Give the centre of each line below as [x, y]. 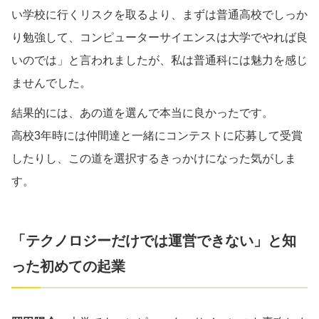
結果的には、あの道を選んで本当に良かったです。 [142, 113]
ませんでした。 [51, 83]
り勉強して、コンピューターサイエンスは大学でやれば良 [159, 37]
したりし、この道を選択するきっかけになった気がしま [154, 158]
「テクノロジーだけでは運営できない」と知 [154, 240]
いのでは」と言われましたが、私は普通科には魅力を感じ [159, 60]
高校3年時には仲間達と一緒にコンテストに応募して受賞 [157, 135]
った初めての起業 [68, 266]
